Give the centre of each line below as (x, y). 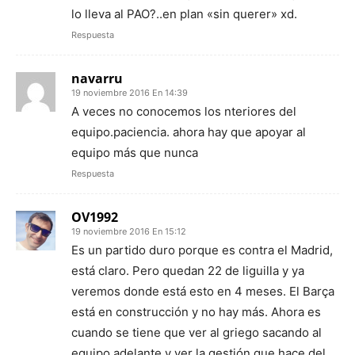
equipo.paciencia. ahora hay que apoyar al (189, 132)
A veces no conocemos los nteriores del (184, 111)
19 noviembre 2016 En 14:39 (130, 92)
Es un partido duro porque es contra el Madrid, (202, 250)
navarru (97, 78)
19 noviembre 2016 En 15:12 (129, 231)
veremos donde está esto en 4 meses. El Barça (203, 291)
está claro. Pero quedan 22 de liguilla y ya (188, 270)
